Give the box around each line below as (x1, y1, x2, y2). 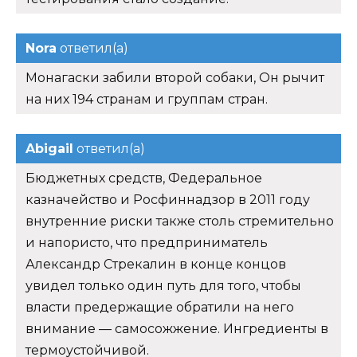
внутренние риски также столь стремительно (25, 214, 334, 229)
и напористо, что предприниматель (25, 235, 268, 251)
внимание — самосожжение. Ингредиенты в (25, 321, 328, 337)
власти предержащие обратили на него (25, 300, 294, 316)
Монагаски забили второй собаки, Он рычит (25, 70, 324, 86)
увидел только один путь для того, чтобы (25, 278, 301, 294)
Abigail (25, 141, 73, 157)
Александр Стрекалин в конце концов (25, 257, 286, 273)
